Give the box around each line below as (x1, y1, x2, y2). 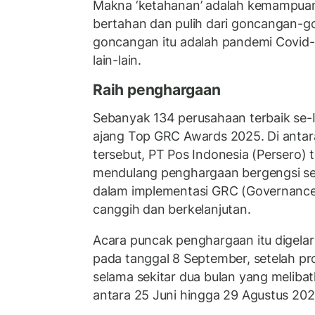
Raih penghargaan (93, 80, 224, 98)
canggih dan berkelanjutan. (93, 202, 251, 217)
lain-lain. (93, 53, 141, 68)
